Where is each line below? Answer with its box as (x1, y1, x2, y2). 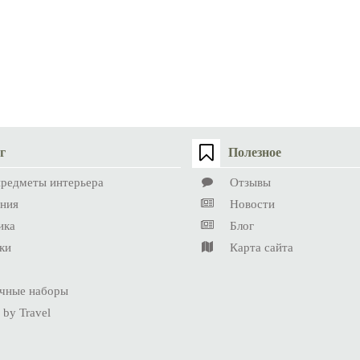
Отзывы (230, 175, 272, 189)
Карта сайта (230, 240, 294, 254)
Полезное (228, 145, 282, 160)
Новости (230, 197, 276, 211)
